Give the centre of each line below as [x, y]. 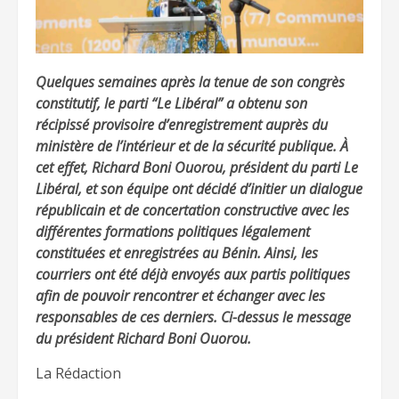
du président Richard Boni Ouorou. [143, 339]
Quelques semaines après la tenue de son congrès [190, 82]
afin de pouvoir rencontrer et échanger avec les [180, 296]
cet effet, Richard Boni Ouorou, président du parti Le [197, 168]
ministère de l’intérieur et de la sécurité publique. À [192, 147]
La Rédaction [78, 374]
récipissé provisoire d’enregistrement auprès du [182, 125]
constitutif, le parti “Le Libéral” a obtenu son [171, 104]
